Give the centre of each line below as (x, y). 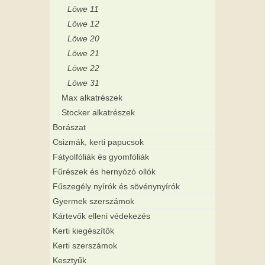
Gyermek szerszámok (93, 201)
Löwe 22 (83, 68)
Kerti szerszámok (85, 246)
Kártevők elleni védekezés (101, 216)
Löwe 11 (83, 9)
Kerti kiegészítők (83, 231)
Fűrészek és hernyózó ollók (104, 172)
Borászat (69, 127)
